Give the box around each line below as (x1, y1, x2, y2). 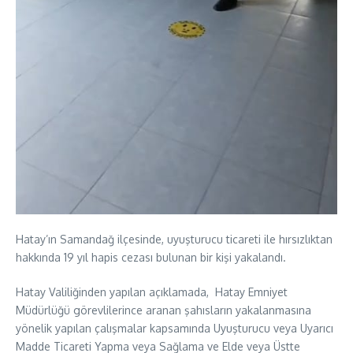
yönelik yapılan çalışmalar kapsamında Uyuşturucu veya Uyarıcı (16, 321, 333, 335)
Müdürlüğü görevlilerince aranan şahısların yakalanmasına (16, 303, 311, 317)
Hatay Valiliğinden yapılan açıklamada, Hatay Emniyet (16, 284, 288, 299)
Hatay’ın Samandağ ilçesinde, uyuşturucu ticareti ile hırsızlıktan (16, 232, 333, 246)
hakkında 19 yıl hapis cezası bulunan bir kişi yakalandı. (16, 250, 286, 264)
